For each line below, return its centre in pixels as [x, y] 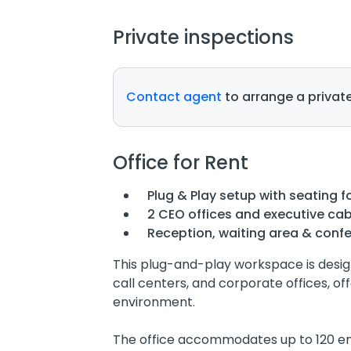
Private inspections [203, 37]
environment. [154, 302]
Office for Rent [181, 163]
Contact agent [174, 97]
